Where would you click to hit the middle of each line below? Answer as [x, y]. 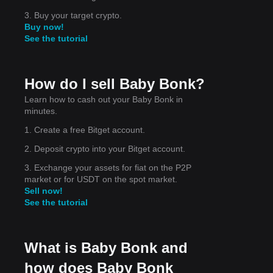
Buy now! [44, 27]
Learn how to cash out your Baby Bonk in [104, 99]
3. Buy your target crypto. [73, 15]
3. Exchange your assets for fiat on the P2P [108, 167]
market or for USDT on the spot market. [101, 179]
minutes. [41, 111]
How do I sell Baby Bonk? [115, 83]
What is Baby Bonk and [106, 247]
